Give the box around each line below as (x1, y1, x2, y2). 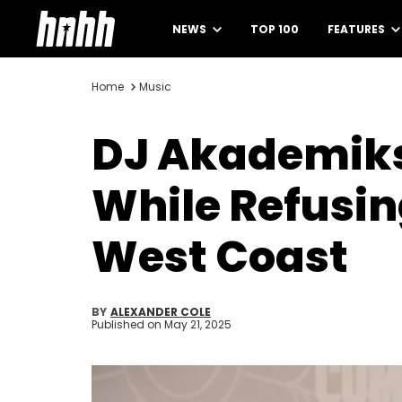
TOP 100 (250, 22, 299, 37)
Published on (92, 317, 164, 332)
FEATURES (328, 22, 388, 37)
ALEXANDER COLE (110, 304, 211, 319)
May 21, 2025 (164, 317, 232, 332)
